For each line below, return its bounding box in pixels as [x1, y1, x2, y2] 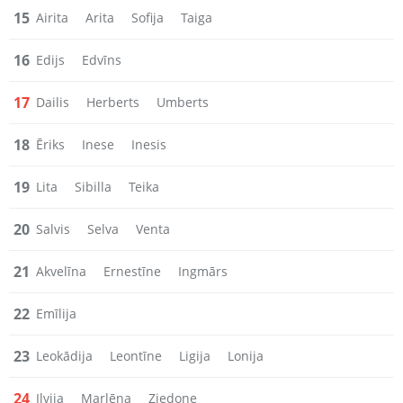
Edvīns [82, 51, 121, 68]
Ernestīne [103, 263, 161, 280]
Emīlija [36, 305, 76, 322]
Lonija [228, 347, 264, 364]
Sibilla [75, 178, 112, 195]
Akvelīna [36, 263, 86, 280]
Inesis [131, 136, 166, 153]
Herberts [86, 94, 139, 111]
